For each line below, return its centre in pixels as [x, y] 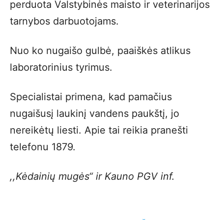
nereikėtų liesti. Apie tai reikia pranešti [99, 130]
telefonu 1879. [43, 147]
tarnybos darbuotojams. [64, 21]
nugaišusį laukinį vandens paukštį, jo [95, 113]
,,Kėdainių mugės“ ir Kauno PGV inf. [92, 176]
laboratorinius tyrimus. [61, 67]
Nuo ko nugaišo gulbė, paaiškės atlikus [100, 51]
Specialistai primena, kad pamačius [91, 97]
